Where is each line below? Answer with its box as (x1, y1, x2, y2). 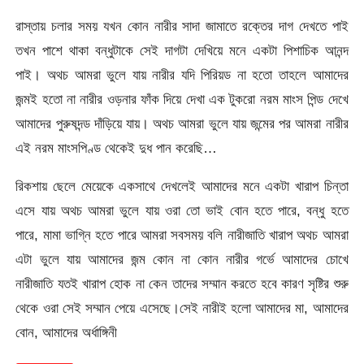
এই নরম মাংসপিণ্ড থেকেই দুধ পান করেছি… (15, 140, 218, 157)
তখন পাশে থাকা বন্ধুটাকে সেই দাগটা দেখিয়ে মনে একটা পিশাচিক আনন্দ (15, 42, 349, 59)
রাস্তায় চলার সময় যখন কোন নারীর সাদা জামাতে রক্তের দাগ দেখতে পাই (15, 18, 349, 35)
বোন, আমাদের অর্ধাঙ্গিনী (15, 324, 118, 341)
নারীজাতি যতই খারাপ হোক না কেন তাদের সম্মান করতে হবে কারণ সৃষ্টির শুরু (15, 275, 349, 292)
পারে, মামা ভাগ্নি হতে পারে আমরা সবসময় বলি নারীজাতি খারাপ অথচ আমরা (15, 227, 349, 244)
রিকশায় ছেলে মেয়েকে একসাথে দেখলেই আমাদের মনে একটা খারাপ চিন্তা (15, 178, 349, 195)
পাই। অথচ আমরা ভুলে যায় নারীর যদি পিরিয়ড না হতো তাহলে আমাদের (15, 67, 349, 84)
